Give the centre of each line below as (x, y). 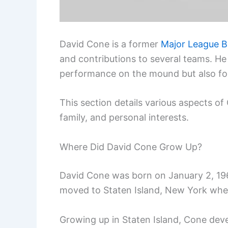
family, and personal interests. (124, 118)
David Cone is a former (110, 44)
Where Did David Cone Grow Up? (131, 147)
